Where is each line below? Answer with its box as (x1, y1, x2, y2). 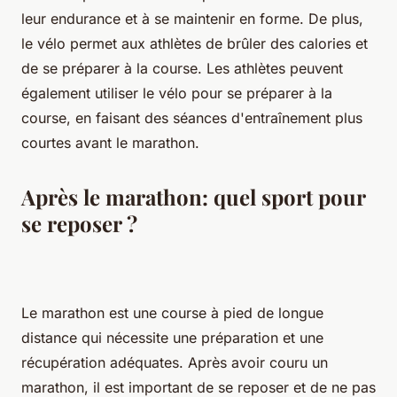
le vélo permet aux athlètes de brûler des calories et (21, 34, 368, 52)
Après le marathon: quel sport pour (21, 182, 365, 211)
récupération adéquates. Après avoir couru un (21, 353, 328, 371)
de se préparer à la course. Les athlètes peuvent (21, 58, 343, 77)
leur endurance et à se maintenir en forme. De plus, (21, 9, 363, 27)
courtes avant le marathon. (21, 133, 199, 152)
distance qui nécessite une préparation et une (21, 328, 323, 346)
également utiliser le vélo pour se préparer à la (21, 83, 332, 102)
